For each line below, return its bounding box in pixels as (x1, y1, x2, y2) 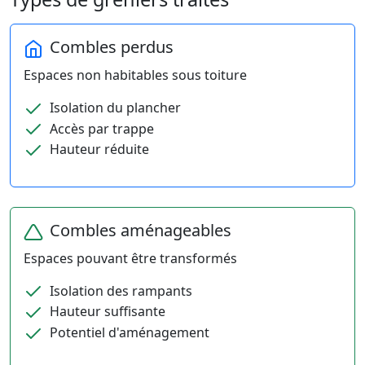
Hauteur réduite (46, 140, 149, 159)
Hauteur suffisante (46, 302, 165, 321)
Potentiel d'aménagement (46, 323, 209, 342)
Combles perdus (50, 36, 174, 59)
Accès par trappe (46, 119, 154, 138)
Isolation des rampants (46, 281, 192, 300)
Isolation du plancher (46, 98, 181, 117)
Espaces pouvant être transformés (24, 248, 237, 267)
